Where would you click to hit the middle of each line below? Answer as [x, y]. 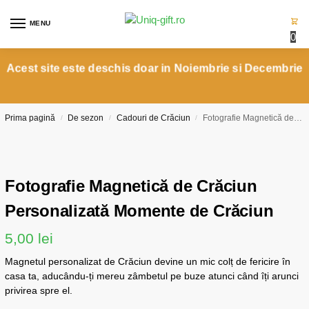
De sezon [86, 118]
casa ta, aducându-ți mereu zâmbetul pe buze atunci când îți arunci [152, 276]
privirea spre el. [39, 290]
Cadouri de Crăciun [153, 118]
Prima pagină [30, 118]
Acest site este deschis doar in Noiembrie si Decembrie [154, 68]
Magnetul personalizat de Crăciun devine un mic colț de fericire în [148, 261]
